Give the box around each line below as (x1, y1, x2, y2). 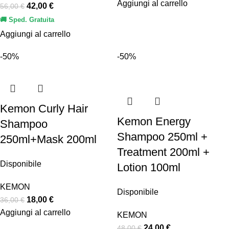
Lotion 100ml (117, 161, 180, 174)
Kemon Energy (117, 115, 191, 128)
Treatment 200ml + (117, 146, 210, 159)
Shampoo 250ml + (117, 130, 208, 144)
